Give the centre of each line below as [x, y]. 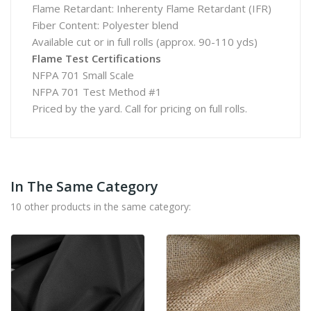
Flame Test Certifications [96, 58]
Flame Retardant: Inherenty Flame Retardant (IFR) [152, 8]
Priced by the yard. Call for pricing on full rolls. [140, 108]
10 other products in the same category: [101, 207]
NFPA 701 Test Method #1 [97, 92]
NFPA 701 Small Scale [83, 75]
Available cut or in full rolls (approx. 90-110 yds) [145, 42]
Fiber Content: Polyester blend [105, 25]
